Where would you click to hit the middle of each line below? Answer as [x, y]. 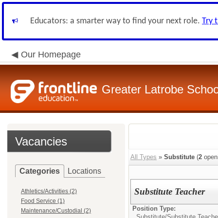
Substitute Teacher [170, 191]
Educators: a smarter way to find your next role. [116, 21]
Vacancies [41, 141]
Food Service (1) [43, 201]
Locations [84, 171]
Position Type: [154, 209]
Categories [40, 171]
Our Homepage [51, 54]
